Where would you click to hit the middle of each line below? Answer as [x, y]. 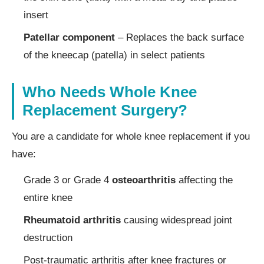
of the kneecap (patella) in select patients [114, 55]
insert [36, 15]
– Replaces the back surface [179, 37]
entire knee [48, 197]
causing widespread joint [176, 220]
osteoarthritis [144, 180]
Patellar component [69, 37]
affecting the [204, 180]
